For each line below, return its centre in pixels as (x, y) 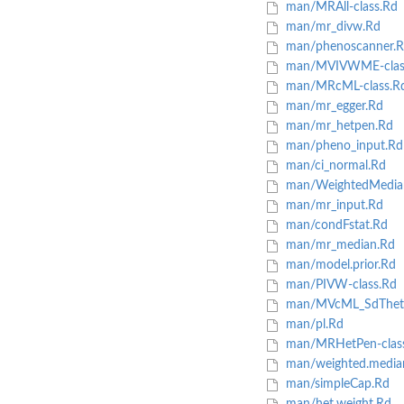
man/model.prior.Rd (339, 266)
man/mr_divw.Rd (331, 28)
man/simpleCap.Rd (335, 385)
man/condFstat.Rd (335, 226)
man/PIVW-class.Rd (339, 285)
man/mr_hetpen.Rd (337, 127)
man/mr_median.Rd (338, 246)
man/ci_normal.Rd (334, 166)
